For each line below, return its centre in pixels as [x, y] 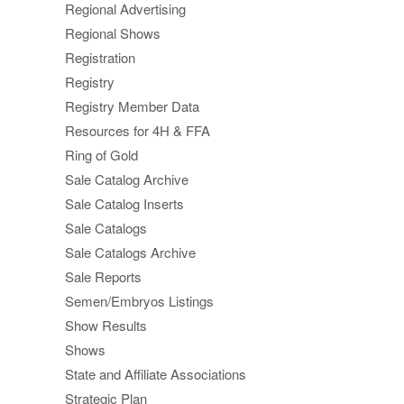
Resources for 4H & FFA [138, 131]
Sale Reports [103, 277]
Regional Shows [113, 33]
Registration [100, 58]
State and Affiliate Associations [156, 374]
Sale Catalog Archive [127, 179]
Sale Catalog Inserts [124, 204]
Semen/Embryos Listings [139, 301]
